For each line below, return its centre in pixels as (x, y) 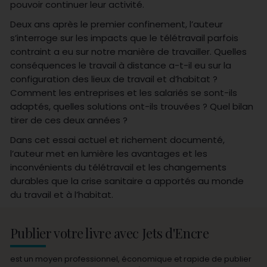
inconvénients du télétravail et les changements (118, 167)
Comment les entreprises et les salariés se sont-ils (123, 92)
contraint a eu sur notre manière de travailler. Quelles (128, 51)
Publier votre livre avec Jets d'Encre (109, 233)
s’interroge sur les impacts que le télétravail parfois (124, 38)
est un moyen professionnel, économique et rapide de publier (131, 259)
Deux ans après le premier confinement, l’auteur (116, 24)
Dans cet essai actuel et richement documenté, (117, 139)
